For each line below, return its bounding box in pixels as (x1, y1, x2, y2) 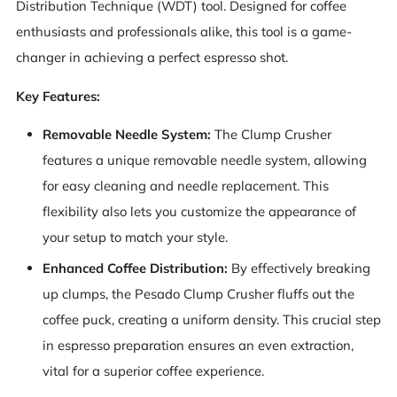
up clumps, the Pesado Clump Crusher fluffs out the (42, 285, 354, 303)
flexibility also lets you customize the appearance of (42, 203, 356, 221)
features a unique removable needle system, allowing (42, 152, 367, 169)
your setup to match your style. (42, 229, 228, 246)
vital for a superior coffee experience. (42, 362, 264, 380)
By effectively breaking (227, 260, 370, 277)
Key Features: (16, 87, 100, 105)
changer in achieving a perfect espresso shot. (16, 48, 288, 66)
